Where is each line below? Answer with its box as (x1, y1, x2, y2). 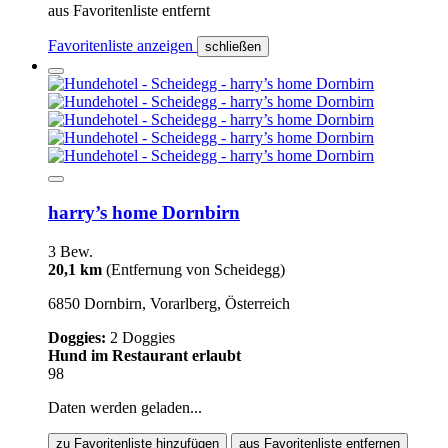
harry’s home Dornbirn (48, 202, 240, 224)
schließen (205, 39, 261, 55)
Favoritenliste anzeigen (48, 37, 197, 55)
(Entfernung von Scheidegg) (106, 260, 285, 278)
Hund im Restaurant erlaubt (48, 346, 241, 364)
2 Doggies (110, 328, 175, 346)
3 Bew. (48, 242, 93, 260)
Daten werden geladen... (48, 398, 202, 416)
